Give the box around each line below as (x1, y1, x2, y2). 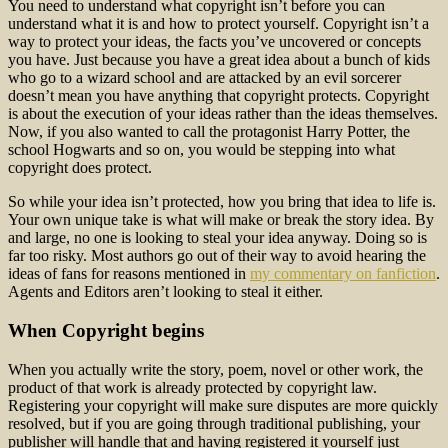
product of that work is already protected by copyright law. (8, 378, 377, 396)
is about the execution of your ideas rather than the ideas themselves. (8, 105, 438, 123)
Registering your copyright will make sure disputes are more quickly (8, 396, 438, 414)
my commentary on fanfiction (250, 265, 436, 283)
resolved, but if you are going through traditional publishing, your (8, 414, 420, 432)
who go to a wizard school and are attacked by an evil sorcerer (8, 69, 401, 87)
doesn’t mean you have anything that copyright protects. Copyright (8, 87, 429, 105)
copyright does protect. (8, 159, 152, 177)
